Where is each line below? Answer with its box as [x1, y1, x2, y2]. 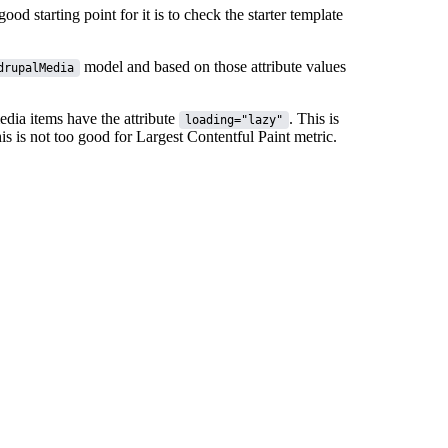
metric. [290, 127, 337, 145]
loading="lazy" [185, 112, 283, 127]
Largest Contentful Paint [136, 127, 290, 145]
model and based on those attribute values [80, 57, 346, 75]
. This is [289, 109, 339, 127]
